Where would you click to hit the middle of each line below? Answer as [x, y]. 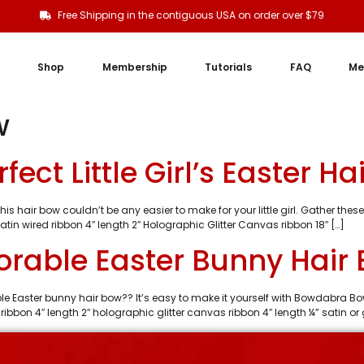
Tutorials [229, 67]
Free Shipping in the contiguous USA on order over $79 [191, 15]
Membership [134, 67]
